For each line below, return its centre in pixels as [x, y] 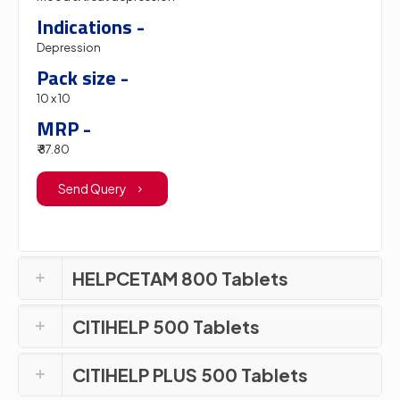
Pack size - [83, 77]
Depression [69, 47]
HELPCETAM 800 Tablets [180, 278]
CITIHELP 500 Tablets [166, 326]
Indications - [91, 26]
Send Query [93, 188]
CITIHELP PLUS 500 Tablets [190, 374]
